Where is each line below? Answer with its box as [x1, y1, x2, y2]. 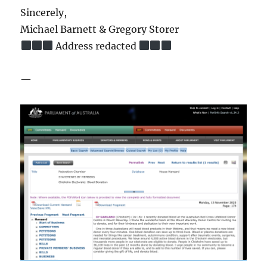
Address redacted [53, 39, 139, 52]
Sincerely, [20, 6, 67, 18]
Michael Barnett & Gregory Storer [20, 23, 179, 35]
